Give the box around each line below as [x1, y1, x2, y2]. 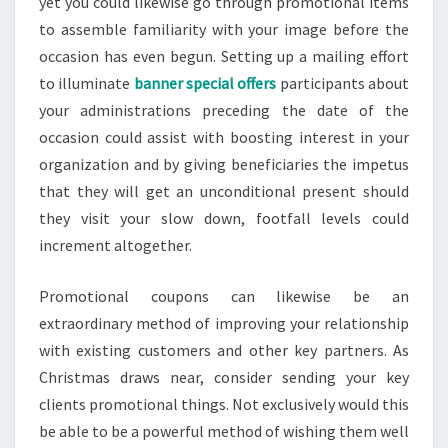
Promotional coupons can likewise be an [39, 286, 409, 306]
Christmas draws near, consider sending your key [39, 367, 409, 387]
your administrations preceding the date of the [39, 100, 409, 120]
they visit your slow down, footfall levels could [39, 208, 409, 228]
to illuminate [39, 73, 134, 93]
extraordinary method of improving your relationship [39, 313, 409, 333]
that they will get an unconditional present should [39, 181, 409, 201]
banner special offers [133, 73, 277, 93]
